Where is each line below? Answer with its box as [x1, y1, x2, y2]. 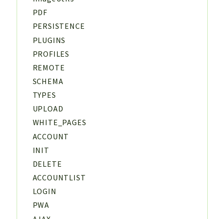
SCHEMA [32, 76, 64, 87]
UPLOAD [32, 104, 64, 114]
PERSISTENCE [32, 21, 85, 31]
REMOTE [32, 62, 65, 72]
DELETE [32, 158, 62, 169]
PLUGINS [32, 35, 66, 45]
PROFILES [32, 48, 69, 59]
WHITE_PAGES [32, 117, 87, 128]
